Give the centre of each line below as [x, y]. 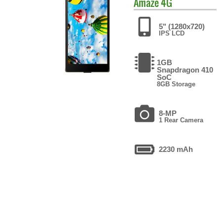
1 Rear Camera [181, 120]
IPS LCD [172, 33]
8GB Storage [176, 84]
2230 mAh [176, 149]
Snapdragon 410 [185, 70]
